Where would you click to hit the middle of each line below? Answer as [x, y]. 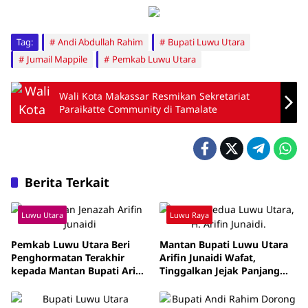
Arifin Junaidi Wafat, [208, 257]
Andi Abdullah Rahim [100, 42]
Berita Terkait [67, 182]
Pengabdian [188, 284]
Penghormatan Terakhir [68, 257]
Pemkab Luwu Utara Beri [70, 244]
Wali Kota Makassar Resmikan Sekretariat [154, 96]
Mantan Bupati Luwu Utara [224, 244]
